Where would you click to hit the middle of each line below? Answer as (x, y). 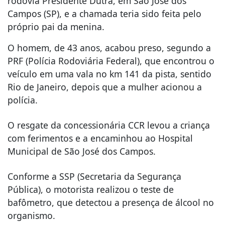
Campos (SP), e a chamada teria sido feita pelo (104, 13)
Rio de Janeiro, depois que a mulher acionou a (105, 87)
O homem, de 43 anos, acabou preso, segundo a (109, 47)
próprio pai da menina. (56, 26)
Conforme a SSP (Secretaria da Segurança (94, 176)
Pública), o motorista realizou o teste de (91, 189)
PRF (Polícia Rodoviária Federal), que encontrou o (111, 61)
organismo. (31, 215)
